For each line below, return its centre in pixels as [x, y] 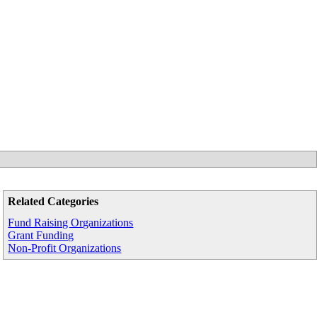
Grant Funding [41, 235]
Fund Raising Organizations [71, 223]
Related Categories [53, 201]
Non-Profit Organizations [65, 248]
